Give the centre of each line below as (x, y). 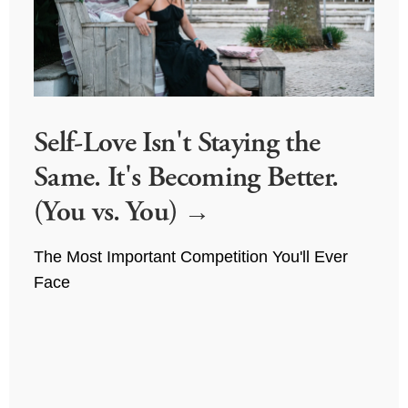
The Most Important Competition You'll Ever (190, 257)
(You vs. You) (108, 212)
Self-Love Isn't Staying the (177, 143)
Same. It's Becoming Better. (186, 177)
